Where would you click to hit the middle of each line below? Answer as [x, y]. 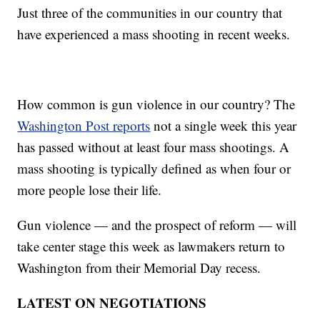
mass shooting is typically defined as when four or [154, 168]
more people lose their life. [90, 189]
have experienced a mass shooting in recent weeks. [154, 34]
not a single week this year [224, 125]
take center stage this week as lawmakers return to [151, 246]
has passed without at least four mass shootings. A [154, 146]
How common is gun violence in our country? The [156, 104]
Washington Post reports [84, 125]
